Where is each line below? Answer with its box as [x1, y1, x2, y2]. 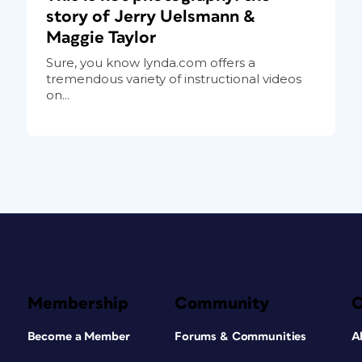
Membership [27, 294, 128, 312]
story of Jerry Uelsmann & [45, 7, 256, 25]
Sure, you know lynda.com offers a [45, 54, 255, 70]
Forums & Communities [174, 330, 307, 343]
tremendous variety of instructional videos [45, 70, 301, 86]
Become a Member [27, 330, 130, 343]
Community [174, 294, 270, 312]
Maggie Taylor [45, 28, 156, 46]
